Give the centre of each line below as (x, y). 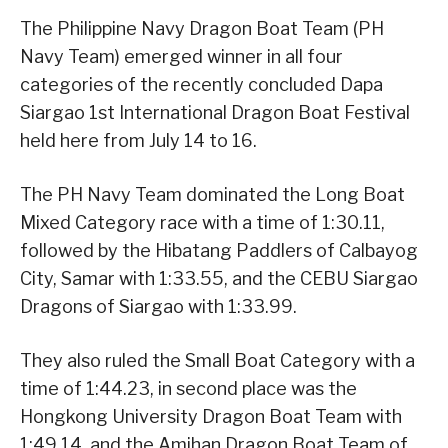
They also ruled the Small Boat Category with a (217, 360)
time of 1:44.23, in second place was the (188, 388)
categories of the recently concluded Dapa (201, 84)
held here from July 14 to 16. (138, 140)
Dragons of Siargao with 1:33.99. (158, 306)
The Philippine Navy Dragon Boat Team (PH (202, 28)
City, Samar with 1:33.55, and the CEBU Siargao (219, 278)
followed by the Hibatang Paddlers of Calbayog (219, 250)
